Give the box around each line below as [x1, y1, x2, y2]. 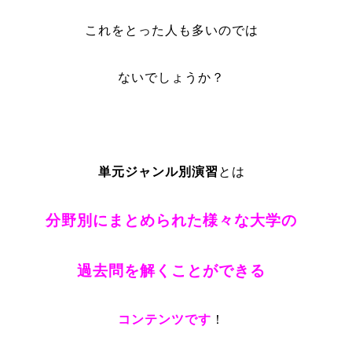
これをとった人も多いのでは [84, 24, 258, 37]
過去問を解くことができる [77, 262, 266, 279]
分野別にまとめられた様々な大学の [46, 212, 298, 229]
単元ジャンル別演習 [97, 165, 218, 178]
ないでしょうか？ [118, 71, 225, 84]
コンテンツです [118, 313, 212, 326]
